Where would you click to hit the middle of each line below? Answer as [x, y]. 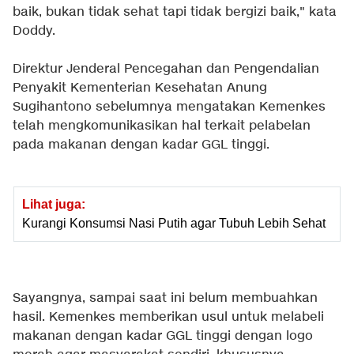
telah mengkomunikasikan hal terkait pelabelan [162, 126]
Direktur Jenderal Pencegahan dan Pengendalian [166, 70]
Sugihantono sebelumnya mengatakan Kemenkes [169, 107]
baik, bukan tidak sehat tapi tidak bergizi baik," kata [175, 13]
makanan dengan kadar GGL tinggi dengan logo [163, 337]
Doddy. [34, 32]
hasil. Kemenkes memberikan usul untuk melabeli [168, 318]
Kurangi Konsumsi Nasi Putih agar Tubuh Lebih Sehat [174, 224]
